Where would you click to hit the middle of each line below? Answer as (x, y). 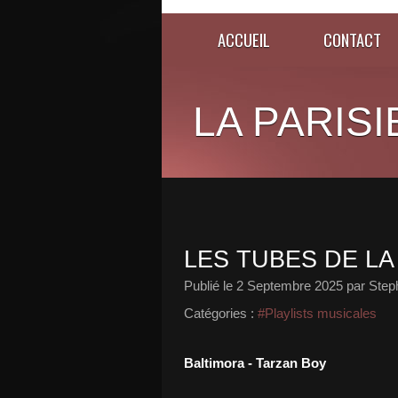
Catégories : (219, 313)
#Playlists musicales (317, 313)
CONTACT (352, 40)
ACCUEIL (244, 40)
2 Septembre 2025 (290, 286)
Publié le (210, 286)
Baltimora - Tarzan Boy (257, 363)
